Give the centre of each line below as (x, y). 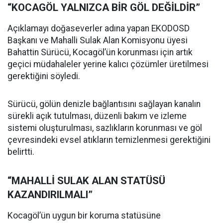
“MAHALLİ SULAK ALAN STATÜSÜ (86, 181)
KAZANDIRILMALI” (50, 195)
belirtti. (21, 152)
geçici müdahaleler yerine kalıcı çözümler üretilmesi (108, 64)
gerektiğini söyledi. (44, 76)
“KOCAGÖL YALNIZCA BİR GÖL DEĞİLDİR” (104, 8)
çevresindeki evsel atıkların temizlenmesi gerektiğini (109, 140)
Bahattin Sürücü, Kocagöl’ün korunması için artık (100, 53)
